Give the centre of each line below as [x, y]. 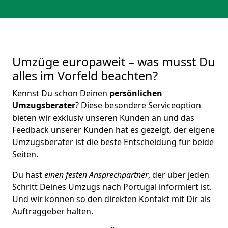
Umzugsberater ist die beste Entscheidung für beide [113, 142]
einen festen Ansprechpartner [96, 175]
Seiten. [25, 154]
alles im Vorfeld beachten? [85, 76]
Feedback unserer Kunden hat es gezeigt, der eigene [113, 130]
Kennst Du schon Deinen [60, 93]
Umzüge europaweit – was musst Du [114, 62]
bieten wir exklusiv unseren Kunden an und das [103, 118]
